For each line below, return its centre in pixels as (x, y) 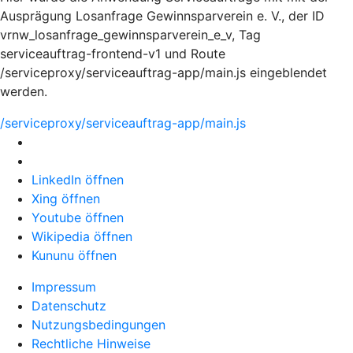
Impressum (64, 287)
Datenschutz (69, 306)
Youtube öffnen (78, 217)
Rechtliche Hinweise (91, 344)
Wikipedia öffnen (82, 236)
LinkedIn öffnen (78, 180)
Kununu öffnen (74, 255)
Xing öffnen (66, 199)
